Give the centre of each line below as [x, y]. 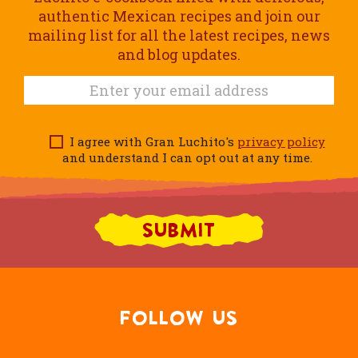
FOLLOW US [179, 318]
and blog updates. [179, 54]
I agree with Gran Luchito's [150, 141]
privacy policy [281, 141]
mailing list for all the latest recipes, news [179, 35]
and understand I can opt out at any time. [187, 157]
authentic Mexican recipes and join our [179, 16]
